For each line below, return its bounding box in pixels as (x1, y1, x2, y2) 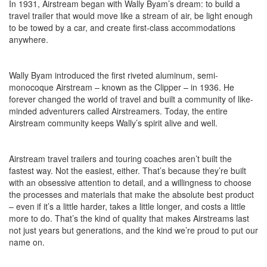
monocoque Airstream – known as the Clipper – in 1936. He (9, 81, 234, 94)
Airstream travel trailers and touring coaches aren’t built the (9, 153, 232, 165)
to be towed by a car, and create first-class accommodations (9, 21, 235, 34)
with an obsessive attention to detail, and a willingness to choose (9, 176, 252, 189)
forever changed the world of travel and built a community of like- (9, 93, 253, 105)
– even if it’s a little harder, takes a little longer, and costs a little (9, 200, 246, 213)
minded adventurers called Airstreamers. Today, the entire (9, 105, 228, 117)
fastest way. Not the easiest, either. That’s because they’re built (9, 164, 246, 177)
